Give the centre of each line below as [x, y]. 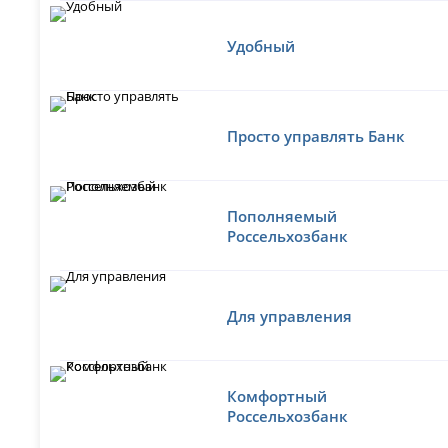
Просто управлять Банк [316, 135]
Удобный [261, 45]
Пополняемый [282, 215]
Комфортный [277, 395]
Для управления [290, 315]
